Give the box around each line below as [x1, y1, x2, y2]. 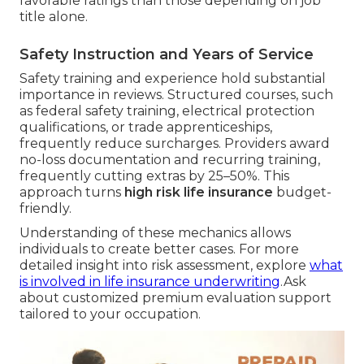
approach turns [19, 184, 124, 201]
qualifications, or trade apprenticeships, [19, 119, 272, 136]
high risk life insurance [124, 184, 273, 201]
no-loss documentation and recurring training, [19, 152, 320, 168]
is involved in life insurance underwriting [19, 274, 280, 290]
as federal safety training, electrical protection [19, 103, 314, 119]
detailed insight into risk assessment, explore [19, 258, 310, 274]
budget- [273, 184, 331, 201]
